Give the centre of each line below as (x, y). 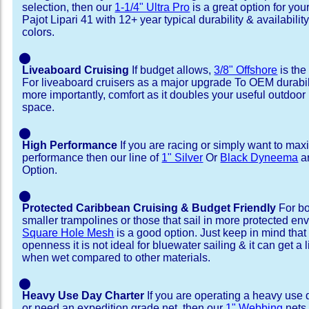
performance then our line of (92, 158)
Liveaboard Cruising (76, 70)
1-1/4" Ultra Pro (152, 7)
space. (39, 107)
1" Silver (182, 158)
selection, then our (69, 7)
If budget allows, (172, 70)
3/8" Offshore (246, 70)
